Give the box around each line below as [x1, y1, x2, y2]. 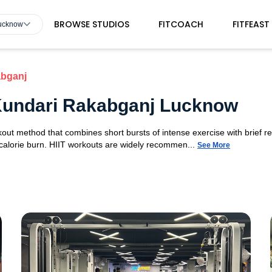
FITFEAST [232, 18, 270, 30]
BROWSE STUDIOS [53, 18, 129, 30]
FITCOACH [158, 18, 203, 30]
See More [197, 141, 230, 149]
